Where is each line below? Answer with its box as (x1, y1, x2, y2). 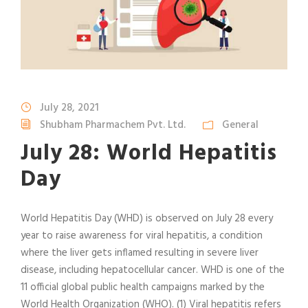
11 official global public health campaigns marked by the (21, 279, 265, 296)
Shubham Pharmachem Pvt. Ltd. (40, 117, 186, 134)
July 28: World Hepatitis (21, 136, 277, 172)
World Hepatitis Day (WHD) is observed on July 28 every (21, 210, 273, 228)
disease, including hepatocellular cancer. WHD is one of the (21, 262, 285, 279)
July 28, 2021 (40, 100, 99, 117)
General (222, 117, 258, 134)
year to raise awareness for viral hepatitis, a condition (21, 228, 263, 245)
